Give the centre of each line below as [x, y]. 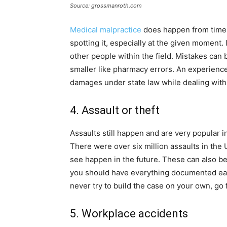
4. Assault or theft [115, 110]
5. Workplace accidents [129, 214]
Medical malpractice [106, 30]
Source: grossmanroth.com [106, 6]
